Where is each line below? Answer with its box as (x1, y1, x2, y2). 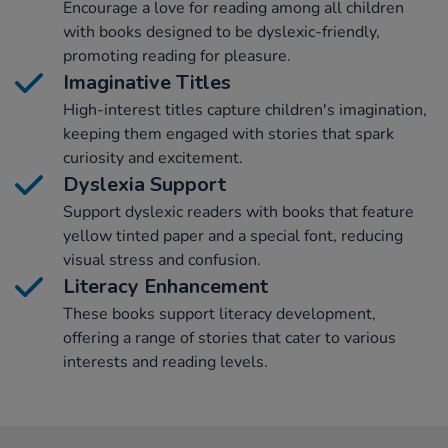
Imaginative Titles (63, 68, 231, 96)
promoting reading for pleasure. (63, 44, 291, 67)
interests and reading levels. (63, 350, 268, 373)
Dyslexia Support (63, 170, 226, 198)
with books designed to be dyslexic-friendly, (63, 20, 380, 43)
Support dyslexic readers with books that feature (63, 200, 414, 223)
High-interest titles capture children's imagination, (63, 98, 427, 121)
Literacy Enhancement (63, 272, 268, 300)
